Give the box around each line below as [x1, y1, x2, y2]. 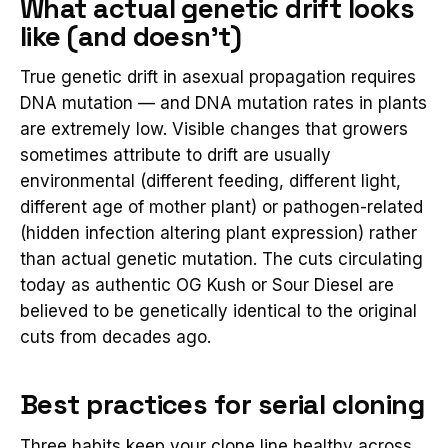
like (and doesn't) [20, 18, 242, 54]
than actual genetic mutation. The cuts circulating [20, 249, 423, 270]
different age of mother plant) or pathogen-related [20, 197, 423, 218]
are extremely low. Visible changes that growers [20, 119, 408, 140]
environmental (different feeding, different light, [20, 171, 401, 192]
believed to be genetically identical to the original [20, 301, 417, 322]
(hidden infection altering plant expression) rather [20, 223, 417, 244]
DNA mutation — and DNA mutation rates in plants [20, 93, 427, 114]
